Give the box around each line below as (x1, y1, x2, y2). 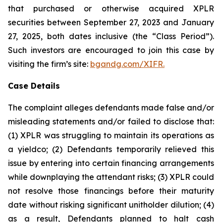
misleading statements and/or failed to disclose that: (8, 116, 214, 126)
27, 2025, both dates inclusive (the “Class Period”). (8, 31, 214, 41)
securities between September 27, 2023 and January (8, 17, 214, 27)
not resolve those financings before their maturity (8, 186, 214, 196)
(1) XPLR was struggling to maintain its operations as (8, 130, 214, 140)
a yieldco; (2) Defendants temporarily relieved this (8, 144, 214, 154)
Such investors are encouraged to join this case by (8, 45, 214, 55)
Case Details (8, 81, 60, 91)
